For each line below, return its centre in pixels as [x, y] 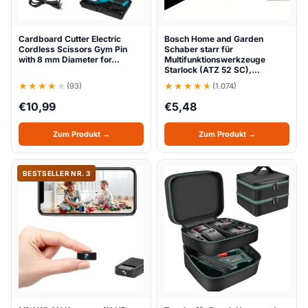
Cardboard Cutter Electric [70, 39]
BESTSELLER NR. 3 [56, 173]
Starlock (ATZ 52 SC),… [212, 70]
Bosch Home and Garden [214, 39]
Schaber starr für [199, 49]
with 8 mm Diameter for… [69, 59]
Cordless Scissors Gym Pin [73, 49]
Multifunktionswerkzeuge [215, 59]
